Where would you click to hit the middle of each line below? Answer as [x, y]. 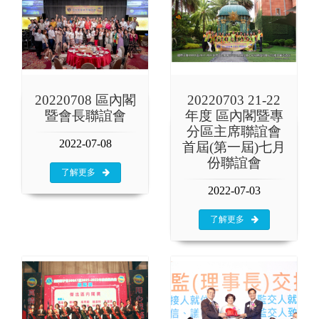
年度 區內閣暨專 [234, 116]
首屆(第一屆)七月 [234, 147]
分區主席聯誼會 [234, 132]
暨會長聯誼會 [85, 116]
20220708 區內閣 [85, 100]
